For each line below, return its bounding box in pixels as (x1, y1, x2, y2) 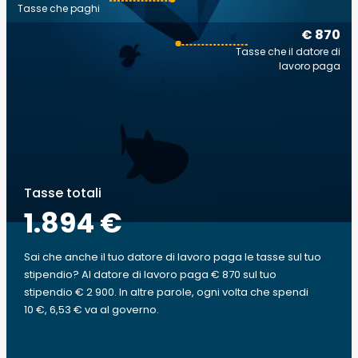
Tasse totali (24, 184, 101, 202)
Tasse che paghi (18, 2, 100, 15)
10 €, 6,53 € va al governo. (24, 302, 159, 317)
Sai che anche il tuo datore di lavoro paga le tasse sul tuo (24, 249, 321, 265)
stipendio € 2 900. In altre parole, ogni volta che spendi (24, 284, 308, 300)
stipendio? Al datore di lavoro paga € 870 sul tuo (24, 267, 276, 282)
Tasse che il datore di (236, 45, 340, 58)
